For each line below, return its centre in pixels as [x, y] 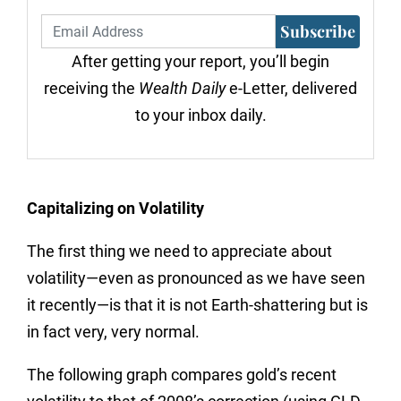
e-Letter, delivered [291, 88]
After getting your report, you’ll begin [200, 61]
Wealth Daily [182, 88]
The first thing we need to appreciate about [179, 251]
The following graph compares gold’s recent [182, 375]
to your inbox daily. [200, 115]
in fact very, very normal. [113, 332]
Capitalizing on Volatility [115, 208]
